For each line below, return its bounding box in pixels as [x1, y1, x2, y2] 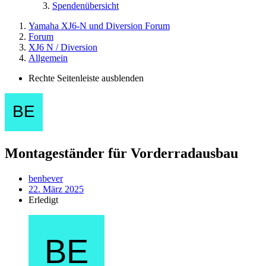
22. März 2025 [28, 183, 84, 194]
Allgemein [28, 52, 68, 63]
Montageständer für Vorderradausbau [5, 145, 238, 161]
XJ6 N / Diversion [28, 42, 97, 52]
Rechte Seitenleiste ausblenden [28, 72, 144, 83]
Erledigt [28, 194, 58, 205]
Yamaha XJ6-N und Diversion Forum [28, 20, 170, 31]
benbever [28, 173, 63, 183]
